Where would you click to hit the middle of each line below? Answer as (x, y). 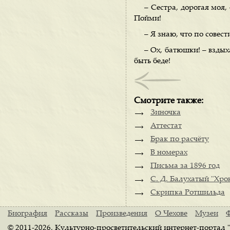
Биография (27, 214)
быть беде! (152, 61)
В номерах (169, 153)
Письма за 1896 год (185, 166)
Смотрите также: (169, 101)
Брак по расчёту (180, 139)
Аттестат (166, 126)
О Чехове (171, 214)
